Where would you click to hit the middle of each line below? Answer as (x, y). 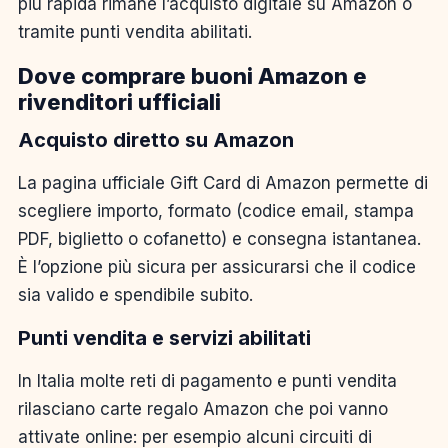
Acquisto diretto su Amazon (156, 139)
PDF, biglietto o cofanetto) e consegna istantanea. (219, 238)
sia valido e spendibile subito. (135, 294)
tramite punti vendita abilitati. (135, 31)
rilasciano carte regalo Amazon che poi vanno (203, 408)
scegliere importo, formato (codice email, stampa (216, 210)
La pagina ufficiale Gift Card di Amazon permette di (223, 182)
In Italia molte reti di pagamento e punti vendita (207, 380)
